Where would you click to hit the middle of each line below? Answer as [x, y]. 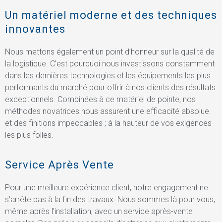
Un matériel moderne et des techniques [111, 15]
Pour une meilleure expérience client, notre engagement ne [107, 188]
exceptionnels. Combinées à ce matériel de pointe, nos [100, 99]
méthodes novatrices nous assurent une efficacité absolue [107, 111]
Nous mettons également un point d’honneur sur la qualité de [110, 52]
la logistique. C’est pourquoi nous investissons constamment [110, 63]
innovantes [35, 29]
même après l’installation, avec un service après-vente [99, 212]
